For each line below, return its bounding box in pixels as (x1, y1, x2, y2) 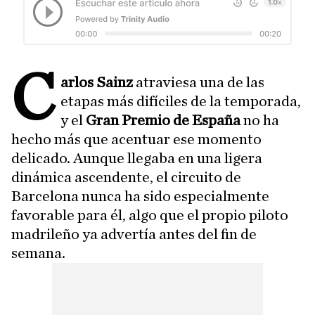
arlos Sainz (60, 75, 134, 90)
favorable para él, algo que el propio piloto (11, 207, 288, 223)
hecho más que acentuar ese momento (11, 131, 262, 147)
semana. (11, 245, 65, 261)
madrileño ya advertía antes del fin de (11, 226, 257, 242)
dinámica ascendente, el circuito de (11, 169, 241, 185)
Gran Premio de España (83, 112, 241, 128)
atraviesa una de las (133, 75, 265, 90)
